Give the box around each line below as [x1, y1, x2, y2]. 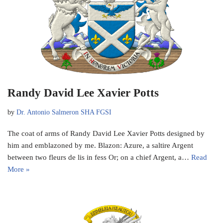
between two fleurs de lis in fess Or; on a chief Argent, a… [7, 153, 191, 162]
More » [7, 165, 30, 174]
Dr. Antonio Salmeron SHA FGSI [16, 109, 111, 116]
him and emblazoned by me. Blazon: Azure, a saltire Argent [7, 141, 193, 150]
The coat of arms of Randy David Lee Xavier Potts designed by [7, 129, 205, 138]
